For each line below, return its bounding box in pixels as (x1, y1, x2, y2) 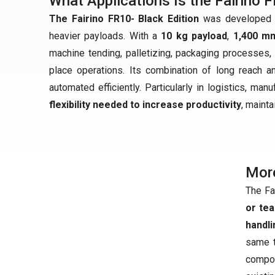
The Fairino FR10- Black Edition (49, 13, 199, 25)
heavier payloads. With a (49, 30, 161, 42)
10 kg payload (161, 30, 228, 42)
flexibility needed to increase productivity (49, 99, 241, 110)
